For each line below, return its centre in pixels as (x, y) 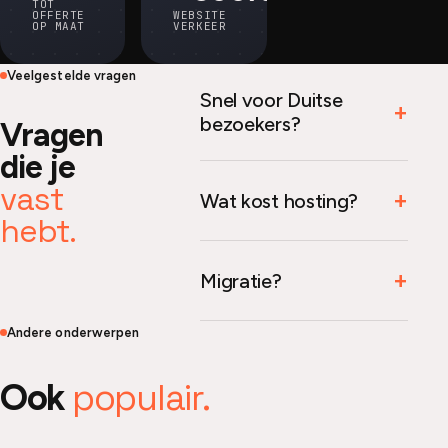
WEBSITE (200, 15)
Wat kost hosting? (279, 200)
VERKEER (200, 26)
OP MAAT (58, 26)
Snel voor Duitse (271, 100)
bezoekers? (250, 124)
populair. (140, 398)
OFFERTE (58, 15)
